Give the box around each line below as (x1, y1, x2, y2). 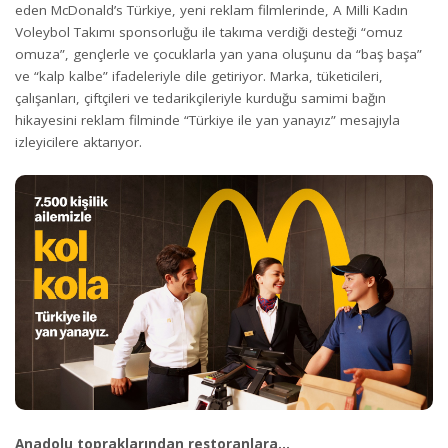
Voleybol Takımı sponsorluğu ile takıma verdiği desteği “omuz (15, 22, 403, 41)
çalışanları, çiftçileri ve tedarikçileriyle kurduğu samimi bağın (15, 88, 386, 107)
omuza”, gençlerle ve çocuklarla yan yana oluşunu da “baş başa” (15, 44, 422, 63)
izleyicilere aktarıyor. (15, 132, 142, 151)
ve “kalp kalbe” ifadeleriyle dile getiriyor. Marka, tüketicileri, (15, 66, 383, 85)
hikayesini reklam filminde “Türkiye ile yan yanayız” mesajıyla (15, 110, 400, 129)
